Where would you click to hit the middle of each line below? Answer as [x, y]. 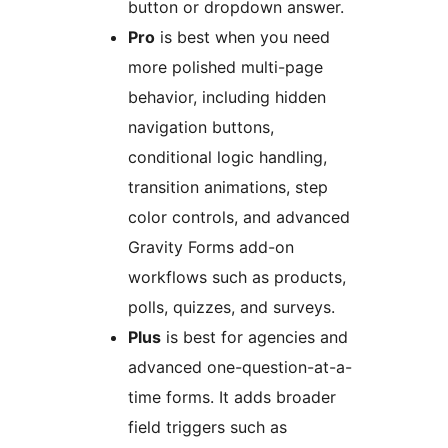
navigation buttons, [201, 126]
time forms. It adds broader [232, 396]
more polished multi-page [225, 66]
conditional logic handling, [227, 156]
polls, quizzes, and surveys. [231, 306]
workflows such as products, [237, 276]
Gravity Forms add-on [211, 246]
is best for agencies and [254, 336]
